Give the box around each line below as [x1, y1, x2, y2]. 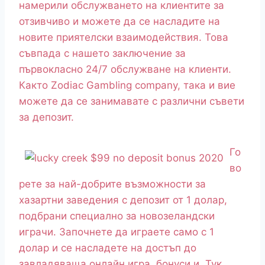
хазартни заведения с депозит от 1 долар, [19, 194, 227, 206]
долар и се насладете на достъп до [19, 242, 196, 254]
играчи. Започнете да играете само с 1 [19, 226, 214, 238]
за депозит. [19, 111, 74, 124]
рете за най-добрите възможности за [19, 178, 206, 190]
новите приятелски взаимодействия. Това [19, 31, 228, 44]
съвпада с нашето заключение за [19, 47, 186, 60]
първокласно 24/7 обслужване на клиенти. [19, 63, 231, 76]
